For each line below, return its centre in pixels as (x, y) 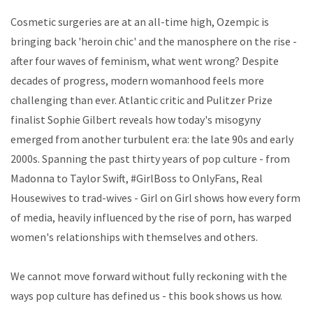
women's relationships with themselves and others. (134, 237)
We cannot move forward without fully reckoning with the (149, 276)
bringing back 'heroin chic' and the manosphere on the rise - (154, 42)
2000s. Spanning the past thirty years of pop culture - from (150, 159)
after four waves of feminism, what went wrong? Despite (145, 61)
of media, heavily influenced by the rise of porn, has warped (151, 218)
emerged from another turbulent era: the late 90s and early (152, 139)
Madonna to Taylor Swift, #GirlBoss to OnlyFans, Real (137, 179)
